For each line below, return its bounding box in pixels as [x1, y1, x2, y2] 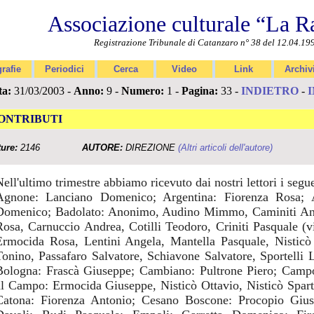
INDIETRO [241, 85, 299, 97]
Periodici [45, 64, 84, 74]
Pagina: [182, 85, 218, 97]
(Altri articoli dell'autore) [178, 142, 273, 153]
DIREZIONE [123, 142, 178, 153]
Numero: [121, 85, 164, 97]
